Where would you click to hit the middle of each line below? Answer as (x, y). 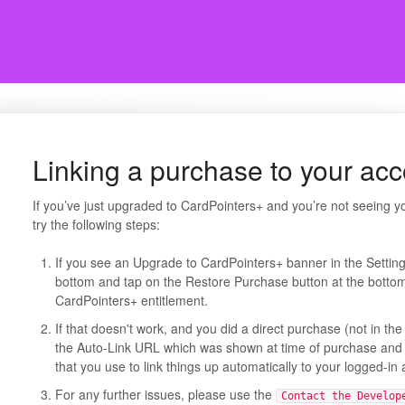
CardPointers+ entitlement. (131, 300)
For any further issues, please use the (165, 394)
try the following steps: (96, 224)
